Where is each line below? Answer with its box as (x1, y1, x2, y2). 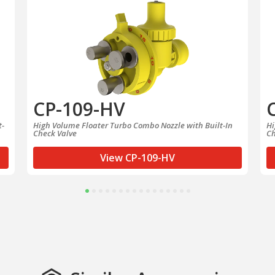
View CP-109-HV (100, 151, 175, 165)
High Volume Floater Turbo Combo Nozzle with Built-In (33, 120, 233, 131)
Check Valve (33, 128, 77, 139)
